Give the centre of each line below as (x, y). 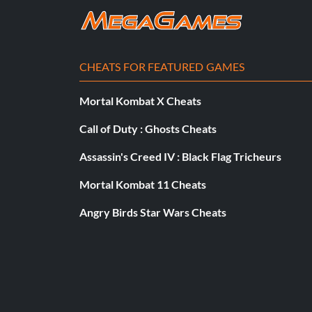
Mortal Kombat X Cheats (140, 100)
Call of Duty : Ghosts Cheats (148, 128)
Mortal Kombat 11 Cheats (143, 184)
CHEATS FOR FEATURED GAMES (162, 66)
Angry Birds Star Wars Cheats (153, 212)
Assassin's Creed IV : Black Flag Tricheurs (180, 156)
